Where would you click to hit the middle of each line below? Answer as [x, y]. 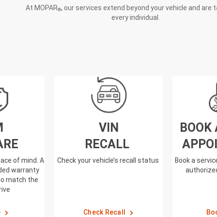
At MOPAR [42, 8]
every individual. [135, 17]
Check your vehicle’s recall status [108, 161]
